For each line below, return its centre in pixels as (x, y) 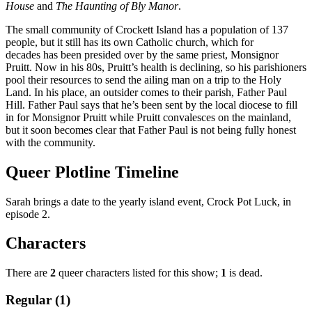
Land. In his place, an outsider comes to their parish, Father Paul (146, 92)
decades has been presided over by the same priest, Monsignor (142, 54)
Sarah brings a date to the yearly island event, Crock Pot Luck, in (148, 201)
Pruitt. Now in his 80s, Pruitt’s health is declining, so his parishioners (156, 67)
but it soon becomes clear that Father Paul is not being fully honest (151, 130)
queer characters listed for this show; (138, 273)
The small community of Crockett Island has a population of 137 (147, 29)
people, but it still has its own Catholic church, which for (130, 42)
